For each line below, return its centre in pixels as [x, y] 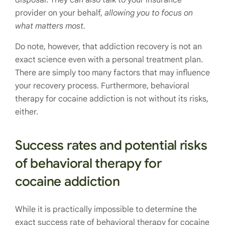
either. [27, 112]
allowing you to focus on [149, 13]
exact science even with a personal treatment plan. [109, 60]
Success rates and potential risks [111, 145]
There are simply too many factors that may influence [113, 73]
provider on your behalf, [60, 13]
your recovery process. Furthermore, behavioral [102, 86]
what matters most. [50, 26]
